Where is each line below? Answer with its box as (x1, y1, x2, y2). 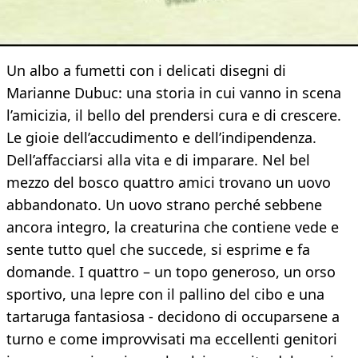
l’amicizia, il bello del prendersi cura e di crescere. (6, 105, 341, 125)
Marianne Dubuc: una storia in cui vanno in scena (6, 83, 341, 103)
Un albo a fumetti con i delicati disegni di (6, 61, 286, 81)
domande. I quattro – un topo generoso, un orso (6, 262, 336, 282)
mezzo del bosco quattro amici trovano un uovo (6, 173, 331, 193)
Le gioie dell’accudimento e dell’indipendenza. (6, 128, 316, 148)
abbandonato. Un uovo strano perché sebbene (6, 195, 322, 215)
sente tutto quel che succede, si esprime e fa (6, 240, 310, 260)
